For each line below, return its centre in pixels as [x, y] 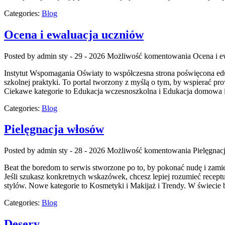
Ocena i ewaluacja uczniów [74, 34]
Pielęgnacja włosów [54, 129]
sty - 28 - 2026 [82, 151]
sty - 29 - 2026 [82, 56]
